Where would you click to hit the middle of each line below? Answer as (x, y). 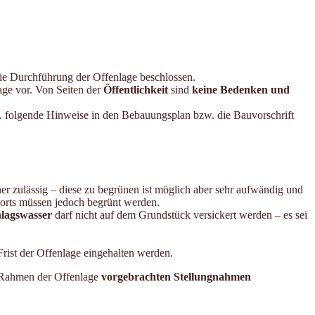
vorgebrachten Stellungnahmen (176, 276)
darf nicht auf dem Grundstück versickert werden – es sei (180, 214)
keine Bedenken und (241, 89)
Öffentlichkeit (136, 89)
